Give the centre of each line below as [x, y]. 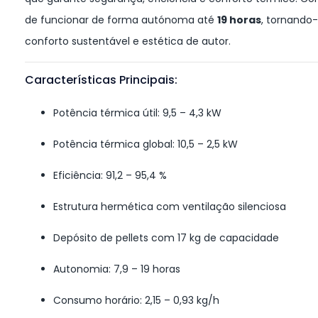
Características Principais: [101, 80]
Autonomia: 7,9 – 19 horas [117, 269]
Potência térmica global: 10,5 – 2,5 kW [146, 144]
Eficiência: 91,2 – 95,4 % [110, 176]
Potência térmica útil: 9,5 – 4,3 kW [137, 113]
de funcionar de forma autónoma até [121, 20]
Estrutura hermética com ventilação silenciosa [170, 207]
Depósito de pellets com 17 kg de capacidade [166, 238]
